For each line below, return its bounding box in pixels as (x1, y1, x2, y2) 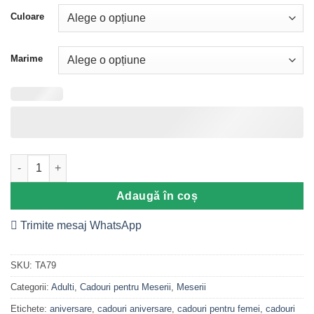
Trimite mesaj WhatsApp (20, 219, 142, 231)
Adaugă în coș (116, 189, 198, 202)
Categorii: (11, 281, 51, 292)
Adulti (51, 281, 74, 292)
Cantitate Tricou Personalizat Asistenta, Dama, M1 (10, 155, 247, 167)
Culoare (11, 11, 44, 22)
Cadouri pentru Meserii (80, 281, 171, 292)
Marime (11, 53, 43, 64)
